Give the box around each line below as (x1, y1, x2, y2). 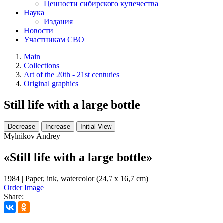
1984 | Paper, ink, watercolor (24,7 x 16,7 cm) (4, 174, 148, 183)
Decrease (8, 122, 35, 130)
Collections (24, 61, 59, 70)
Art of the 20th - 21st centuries (24, 70, 119, 79)
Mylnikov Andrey (4, 131, 60, 140)
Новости (24, 26, 53, 35)
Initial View (80, 122, 111, 130)
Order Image (4, 183, 44, 192)
